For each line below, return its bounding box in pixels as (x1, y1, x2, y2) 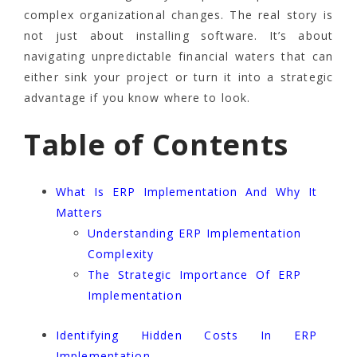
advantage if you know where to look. (24, 90, 251, 106)
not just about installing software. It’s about (24, 28, 333, 44)
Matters (56, 205, 103, 221)
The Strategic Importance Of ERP (88, 267, 301, 283)
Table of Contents (24, 125, 288, 165)
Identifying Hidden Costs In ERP (56, 328, 317, 343)
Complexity (88, 246, 155, 262)
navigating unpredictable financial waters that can (24, 49, 333, 65)
